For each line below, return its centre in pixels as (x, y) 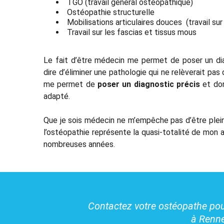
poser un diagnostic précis (148, 84)
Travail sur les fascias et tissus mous (132, 32)
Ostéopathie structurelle (111, 12)
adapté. (57, 96)
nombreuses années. (79, 144)
